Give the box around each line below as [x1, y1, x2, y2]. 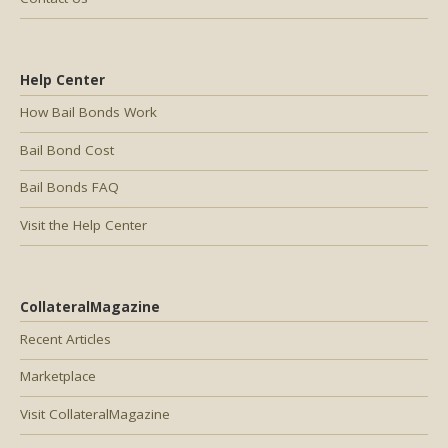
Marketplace [20, 367, 96, 386]
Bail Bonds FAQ [20, 178, 119, 197]
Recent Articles [20, 329, 111, 348]
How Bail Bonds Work [20, 103, 157, 122]
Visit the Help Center [20, 215, 147, 234]
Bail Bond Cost [20, 140, 114, 159]
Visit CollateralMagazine [20, 404, 170, 423]
